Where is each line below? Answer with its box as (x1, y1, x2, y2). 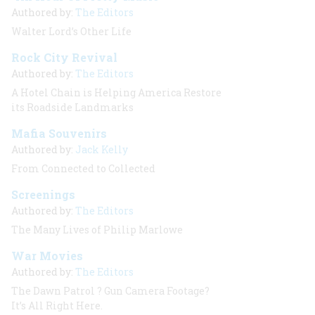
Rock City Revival (11, 50, 117, 65)
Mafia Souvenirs (11, 126, 107, 141)
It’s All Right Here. (11, 299, 103, 312)
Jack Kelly (75, 143, 128, 156)
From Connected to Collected (11, 162, 155, 175)
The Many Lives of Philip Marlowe (11, 223, 183, 236)
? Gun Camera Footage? (95, 284, 210, 297)
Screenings (11, 187, 75, 202)
